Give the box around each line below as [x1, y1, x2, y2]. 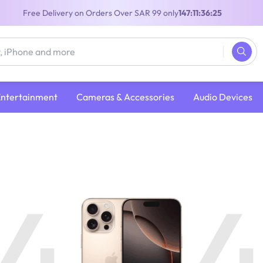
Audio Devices [193, 90, 252, 103]
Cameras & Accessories [76, 90, 174, 103]
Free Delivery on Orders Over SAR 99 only [23, 8, 178, 18]
